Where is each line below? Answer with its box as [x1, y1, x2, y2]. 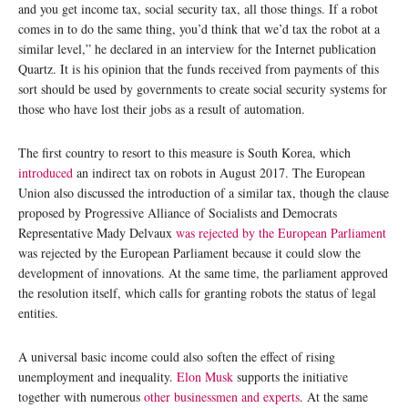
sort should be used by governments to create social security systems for [18, 80, 387, 97]
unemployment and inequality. [18, 368, 177, 385]
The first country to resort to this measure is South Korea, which [18, 144, 351, 161]
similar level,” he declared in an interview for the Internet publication [18, 40, 376, 57]
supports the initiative [233, 368, 348, 385]
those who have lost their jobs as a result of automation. [18, 100, 305, 117]
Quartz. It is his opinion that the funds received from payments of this [18, 60, 379, 77]
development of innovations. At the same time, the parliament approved [18, 264, 388, 281]
